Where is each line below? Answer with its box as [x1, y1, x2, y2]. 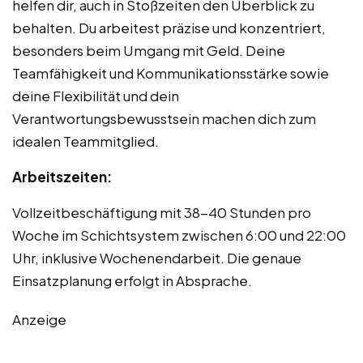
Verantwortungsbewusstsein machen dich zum [12, 109, 316, 127]
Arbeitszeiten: [12, 167, 112, 186]
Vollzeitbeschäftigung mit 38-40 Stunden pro [12, 203, 311, 221]
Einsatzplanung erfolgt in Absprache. [12, 271, 252, 289]
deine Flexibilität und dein [12, 86, 179, 105]
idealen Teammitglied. [12, 131, 159, 150]
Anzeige [12, 310, 66, 328]
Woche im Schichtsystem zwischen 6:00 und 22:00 [12, 225, 346, 244]
